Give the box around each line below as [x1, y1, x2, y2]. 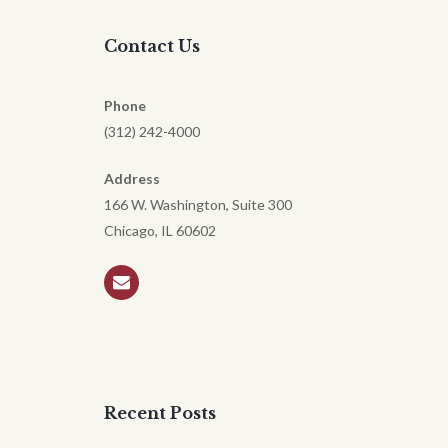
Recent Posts [104, 403, 216, 424]
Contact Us [104, 36, 200, 57]
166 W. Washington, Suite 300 [104, 196, 292, 214]
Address [104, 170, 160, 188]
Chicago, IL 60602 [104, 222, 216, 240]
